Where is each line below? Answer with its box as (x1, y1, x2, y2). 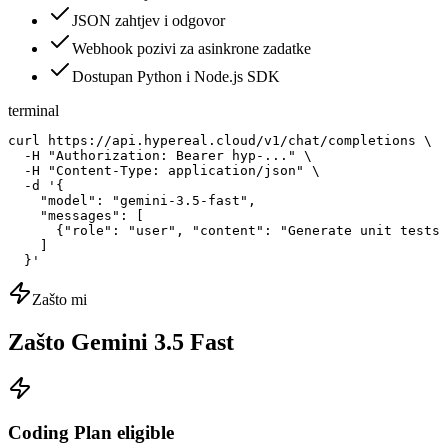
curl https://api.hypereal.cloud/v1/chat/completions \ (8, 132, 432, 148)
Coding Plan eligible (8, 422, 174, 444)
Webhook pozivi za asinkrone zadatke (72, 39, 311, 57)
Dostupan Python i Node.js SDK (72, 67, 280, 85)
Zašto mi (32, 290, 87, 308)
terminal (8, 101, 59, 119)
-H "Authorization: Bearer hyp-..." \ (8, 147, 312, 163)
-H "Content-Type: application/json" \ (8, 162, 320, 178)
